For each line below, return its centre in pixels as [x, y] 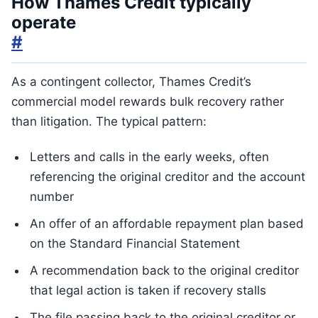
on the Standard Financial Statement [135, 243]
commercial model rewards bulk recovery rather [148, 102]
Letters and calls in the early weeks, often [149, 157]
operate [44, 22]
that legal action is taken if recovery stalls [148, 290]
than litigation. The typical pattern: [109, 121]
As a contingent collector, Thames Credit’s [131, 82]
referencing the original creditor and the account [168, 177]
